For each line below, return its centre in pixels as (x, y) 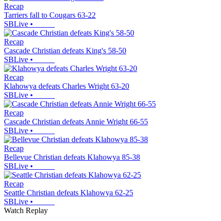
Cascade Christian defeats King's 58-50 (65, 51)
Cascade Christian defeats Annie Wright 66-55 (76, 122)
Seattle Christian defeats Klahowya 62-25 (69, 193)
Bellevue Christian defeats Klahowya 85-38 (72, 157)
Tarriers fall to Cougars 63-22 (50, 15)
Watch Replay (26, 211)
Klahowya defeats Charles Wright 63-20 (67, 86)
